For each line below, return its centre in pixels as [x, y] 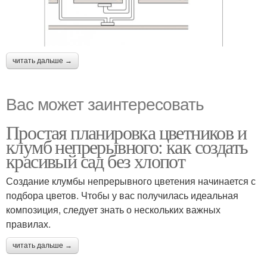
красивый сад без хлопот [96, 161]
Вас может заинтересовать [105, 103]
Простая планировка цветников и [126, 132]
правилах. [28, 224]
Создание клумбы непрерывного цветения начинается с [131, 181]
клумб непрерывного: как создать [127, 147]
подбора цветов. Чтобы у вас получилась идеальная [122, 195]
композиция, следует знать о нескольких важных [113, 210]
